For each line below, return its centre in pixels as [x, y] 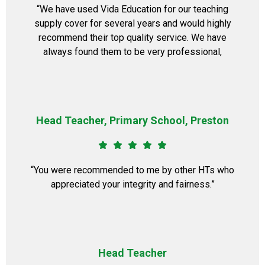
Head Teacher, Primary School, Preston [132, 120]
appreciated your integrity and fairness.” [132, 184]
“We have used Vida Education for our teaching [132, 9]
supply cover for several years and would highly [132, 23]
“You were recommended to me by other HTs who [132, 170]
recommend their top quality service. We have [132, 38]
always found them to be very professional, [132, 52]
